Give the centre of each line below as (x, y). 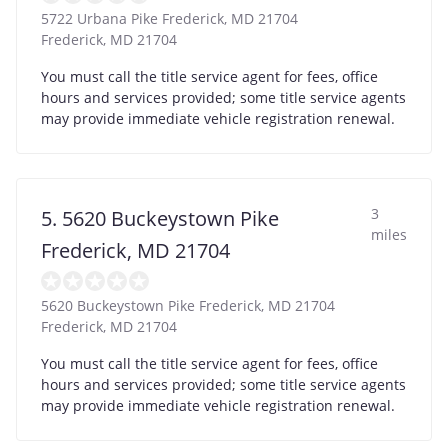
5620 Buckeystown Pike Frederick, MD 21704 (188, 305)
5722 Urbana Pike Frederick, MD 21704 (169, 18)
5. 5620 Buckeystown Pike (160, 218)
